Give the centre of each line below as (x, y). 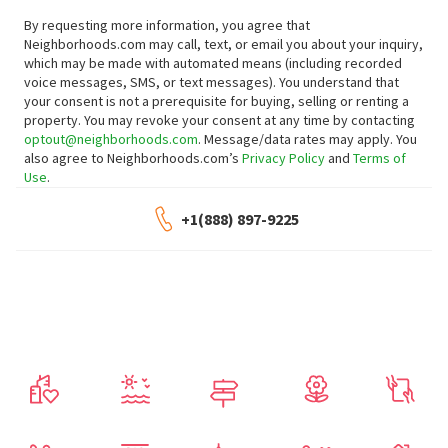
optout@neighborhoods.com (111, 139)
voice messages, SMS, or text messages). (151, 82)
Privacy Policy (283, 158)
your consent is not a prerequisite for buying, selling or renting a (216, 101)
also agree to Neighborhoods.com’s (133, 158)
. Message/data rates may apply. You (307, 139)
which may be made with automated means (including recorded (213, 63)
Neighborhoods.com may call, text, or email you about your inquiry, (223, 44)
